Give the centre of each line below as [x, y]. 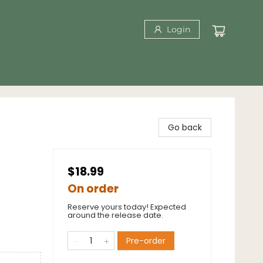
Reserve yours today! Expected [127, 207]
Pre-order [146, 241]
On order [93, 189]
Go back [185, 127]
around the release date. [115, 215]
